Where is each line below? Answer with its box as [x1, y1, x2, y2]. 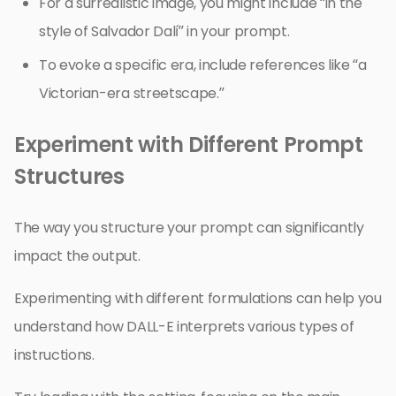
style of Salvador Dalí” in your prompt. [39, 21, 290, 42]
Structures [14, 162, 125, 192]
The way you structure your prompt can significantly [14, 217, 364, 239]
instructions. [14, 345, 95, 366]
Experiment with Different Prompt [14, 130, 363, 160]
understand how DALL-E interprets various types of [14, 316, 354, 338]
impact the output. [14, 246, 141, 267]
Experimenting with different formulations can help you [14, 288, 382, 309]
